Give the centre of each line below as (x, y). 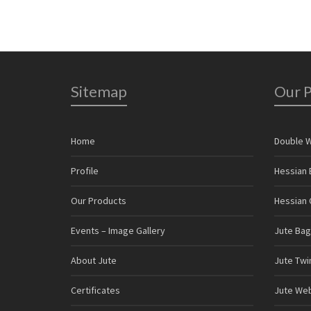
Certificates (95, 290)
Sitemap (99, 91)
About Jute (94, 260)
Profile (85, 170)
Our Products (99, 200)
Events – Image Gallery (118, 230)
